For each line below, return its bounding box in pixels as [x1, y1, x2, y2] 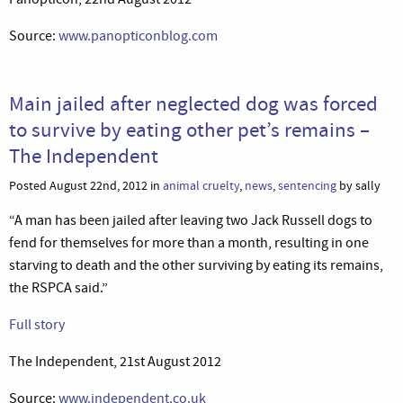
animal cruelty [163, 176, 239, 194]
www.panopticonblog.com [58, 26, 218, 45]
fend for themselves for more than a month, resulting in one [9, 233, 369, 252]
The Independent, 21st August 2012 [9, 352, 221, 371]
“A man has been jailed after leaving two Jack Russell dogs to [9, 210, 372, 229]
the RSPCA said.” [9, 278, 108, 297]
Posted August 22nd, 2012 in [9, 176, 163, 194]
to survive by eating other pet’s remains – [9, 115, 370, 143]
